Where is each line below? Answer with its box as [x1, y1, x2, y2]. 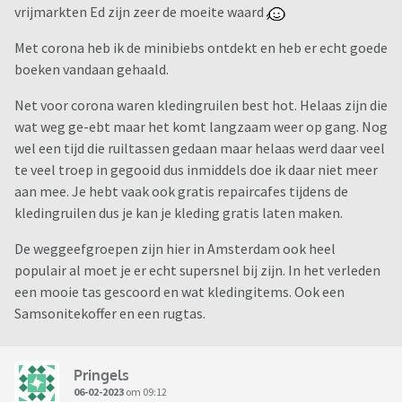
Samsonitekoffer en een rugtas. [14, 304, 208, 323]
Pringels [74, 365, 129, 384]
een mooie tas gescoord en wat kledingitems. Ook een [14, 283, 345, 301]
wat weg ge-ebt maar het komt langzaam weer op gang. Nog [14, 118, 388, 136]
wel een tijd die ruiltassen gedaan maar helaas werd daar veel [14, 139, 385, 158]
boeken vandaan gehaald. [14, 60, 171, 79]
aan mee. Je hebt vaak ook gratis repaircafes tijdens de [14, 182, 348, 201]
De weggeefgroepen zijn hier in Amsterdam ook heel [14, 240, 336, 258]
